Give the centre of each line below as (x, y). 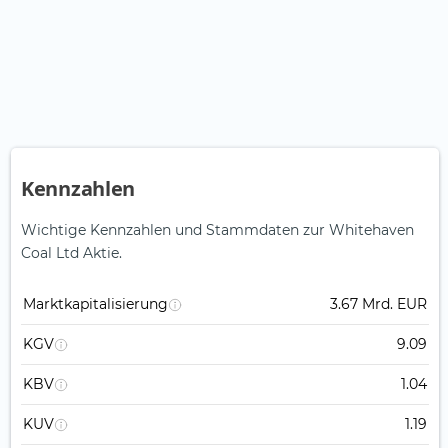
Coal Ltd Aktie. (71, 253)
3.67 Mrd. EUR (378, 304)
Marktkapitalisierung (95, 304)
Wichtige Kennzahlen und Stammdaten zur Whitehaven (217, 230)
